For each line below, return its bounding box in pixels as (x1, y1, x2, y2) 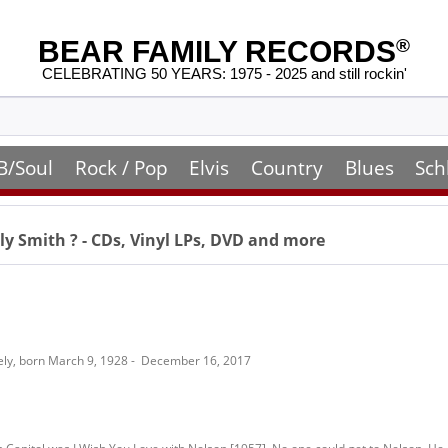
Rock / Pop (74, 154, 168, 181)
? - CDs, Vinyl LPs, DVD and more (70, 229, 325, 251)
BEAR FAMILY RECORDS (38, 35, 396, 68)
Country (250, 154, 323, 181)
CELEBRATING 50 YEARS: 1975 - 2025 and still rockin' (41, 65, 407, 83)
